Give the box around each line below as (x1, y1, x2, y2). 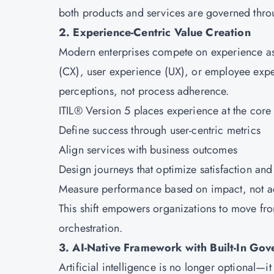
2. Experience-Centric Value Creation (59, 24, 251, 40)
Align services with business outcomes (59, 142, 237, 158)
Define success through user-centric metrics (59, 122, 261, 138)
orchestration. (59, 220, 123, 236)
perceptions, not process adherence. (59, 83, 229, 99)
